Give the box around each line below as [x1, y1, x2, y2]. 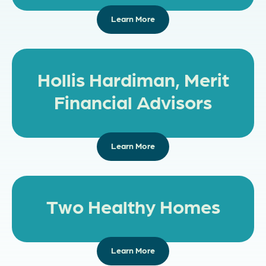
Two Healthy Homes [46, 194, 220, 218]
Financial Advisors [54, 90, 212, 113]
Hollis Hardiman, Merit [37, 67, 229, 91]
